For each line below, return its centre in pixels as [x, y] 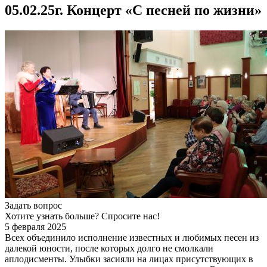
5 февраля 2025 [35, 227]
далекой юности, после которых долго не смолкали [109, 249]
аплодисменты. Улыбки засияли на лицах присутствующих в [129, 259]
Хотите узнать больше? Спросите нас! [83, 216]
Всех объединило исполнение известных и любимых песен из [132, 238]
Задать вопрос [33, 206]
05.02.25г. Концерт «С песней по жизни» [133, 10]
